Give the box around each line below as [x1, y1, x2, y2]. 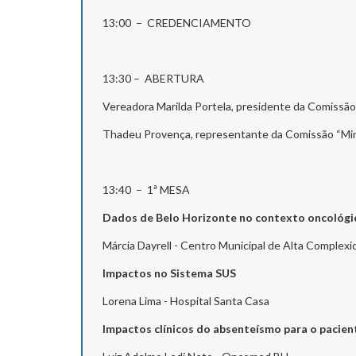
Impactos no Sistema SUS [103, 265, 236, 280]
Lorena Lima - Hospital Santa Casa [103, 293, 269, 308]
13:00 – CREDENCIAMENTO [103, 15, 268, 29]
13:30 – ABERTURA [103, 71, 204, 85]
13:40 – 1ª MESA [103, 182, 190, 196]
